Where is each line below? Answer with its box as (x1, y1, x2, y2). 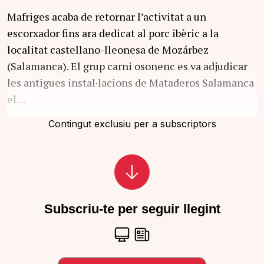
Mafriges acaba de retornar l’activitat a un (7, 9, 206, 24)
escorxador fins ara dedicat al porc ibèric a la (7, 25, 219, 40)
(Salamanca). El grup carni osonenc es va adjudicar (7, 58, 247, 73)
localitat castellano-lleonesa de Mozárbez (7, 42, 209, 57)
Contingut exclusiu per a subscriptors (48, 117, 216, 130)
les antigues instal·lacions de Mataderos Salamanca (7, 75, 254, 90)
